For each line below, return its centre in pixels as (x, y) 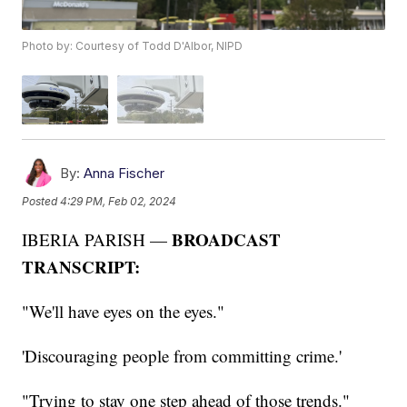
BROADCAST (227, 239)
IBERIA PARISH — (97, 239)
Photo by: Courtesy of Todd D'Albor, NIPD (133, 46)
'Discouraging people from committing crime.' (182, 355)
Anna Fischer (124, 173)
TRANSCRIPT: (81, 266)
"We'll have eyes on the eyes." (124, 311)
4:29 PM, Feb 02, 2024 (119, 202)
